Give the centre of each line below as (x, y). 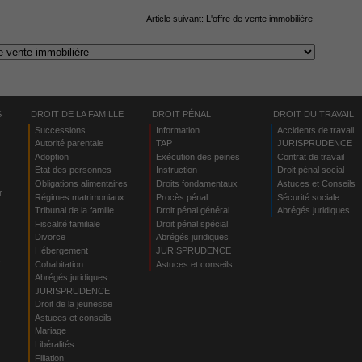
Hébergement (61, 250)
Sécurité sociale (308, 197)
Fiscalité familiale (67, 223)
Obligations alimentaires (81, 183)
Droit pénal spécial (192, 223)
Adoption (51, 156)
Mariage (50, 331)
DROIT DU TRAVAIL (314, 114)
